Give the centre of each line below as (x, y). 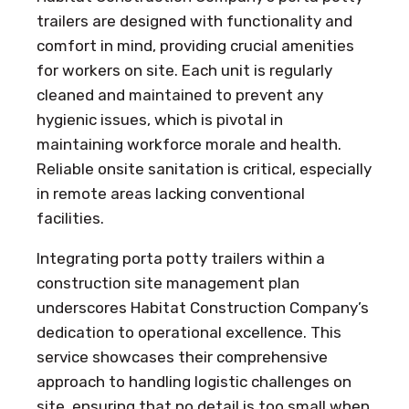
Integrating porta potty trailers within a (181, 259)
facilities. (70, 219)
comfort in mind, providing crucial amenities (195, 46)
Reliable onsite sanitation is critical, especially (204, 169)
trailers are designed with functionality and (194, 21)
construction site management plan (168, 283)
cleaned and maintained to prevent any (180, 95)
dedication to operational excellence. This (189, 333)
